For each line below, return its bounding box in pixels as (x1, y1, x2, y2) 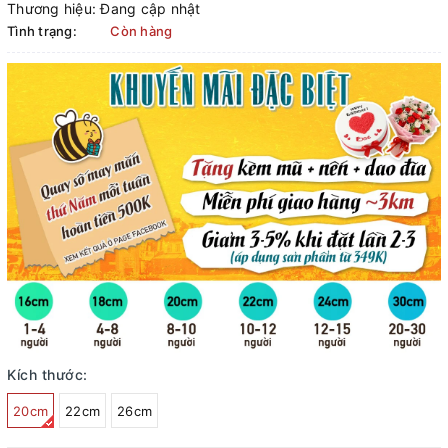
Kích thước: (7, 365, 88, 383)
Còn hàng (110, 23, 173, 40)
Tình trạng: (7, 23, 77, 40)
